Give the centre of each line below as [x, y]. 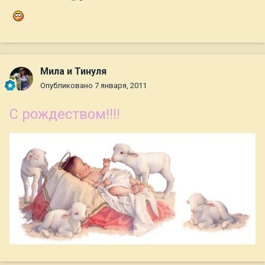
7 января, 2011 [121, 86]
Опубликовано [67, 86]
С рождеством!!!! [65, 114]
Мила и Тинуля [73, 72]
